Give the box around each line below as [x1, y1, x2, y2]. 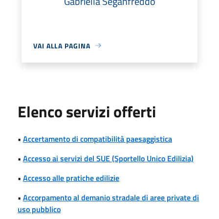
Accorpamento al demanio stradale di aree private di [23, 191, 199, 203]
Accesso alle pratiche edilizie [23, 172, 119, 184]
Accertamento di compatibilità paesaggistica [23, 132, 172, 145]
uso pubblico [18, 203, 61, 215]
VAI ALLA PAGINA [33, 40, 90, 51]
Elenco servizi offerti [18, 99, 156, 123]
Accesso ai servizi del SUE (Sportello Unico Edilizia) [23, 152, 194, 164]
